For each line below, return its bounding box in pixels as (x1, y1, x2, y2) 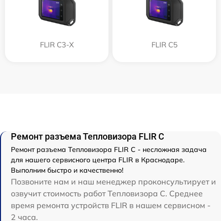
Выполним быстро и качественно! (11, 166, 123, 175)
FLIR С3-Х (39, 40, 74, 50)
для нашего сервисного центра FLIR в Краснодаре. (11, 155, 184, 165)
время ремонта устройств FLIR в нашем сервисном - (11, 200, 211, 211)
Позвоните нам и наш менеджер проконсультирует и (11, 177, 216, 187)
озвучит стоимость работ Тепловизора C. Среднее (11, 188, 203, 199)
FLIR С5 (151, 40, 178, 50)
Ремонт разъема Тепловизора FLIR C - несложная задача (11, 145, 207, 154)
